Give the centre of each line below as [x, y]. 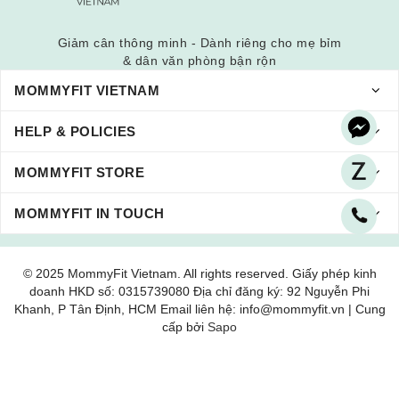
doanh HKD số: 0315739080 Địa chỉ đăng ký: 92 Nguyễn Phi [199, 291]
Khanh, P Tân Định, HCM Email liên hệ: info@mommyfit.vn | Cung [199, 309]
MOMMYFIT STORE [79, 172]
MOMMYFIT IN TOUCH [90, 213]
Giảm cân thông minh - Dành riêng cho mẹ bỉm [199, 43]
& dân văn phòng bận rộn [199, 61]
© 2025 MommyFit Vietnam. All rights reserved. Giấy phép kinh [199, 273]
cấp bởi [185, 327]
